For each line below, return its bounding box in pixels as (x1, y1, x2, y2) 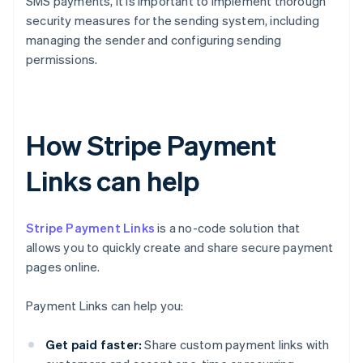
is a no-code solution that (155, 220, 301, 237)
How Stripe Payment (26, 127, 277, 163)
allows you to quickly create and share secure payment (26, 239, 334, 256)
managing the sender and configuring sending (26, 32, 282, 49)
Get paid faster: (45, 336, 143, 353)
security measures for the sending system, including (26, 12, 320, 29)
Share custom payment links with (142, 336, 330, 353)
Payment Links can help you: (26, 297, 184, 314)
